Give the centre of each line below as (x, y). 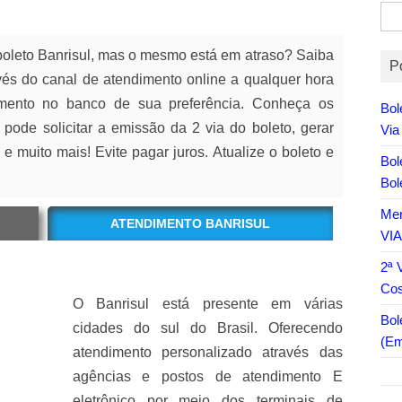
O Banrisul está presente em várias (207, 304)
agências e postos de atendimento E (207, 376)
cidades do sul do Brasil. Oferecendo (207, 328)
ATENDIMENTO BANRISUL (190, 223)
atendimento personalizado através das (207, 352)
